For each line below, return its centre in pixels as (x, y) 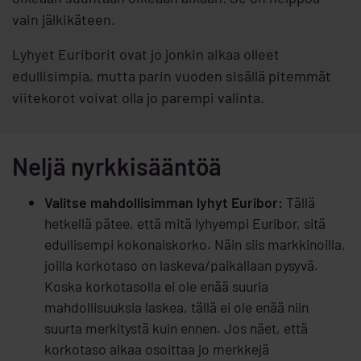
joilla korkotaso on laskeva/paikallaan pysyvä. (181, 266)
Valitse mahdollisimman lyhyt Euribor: (164, 203)
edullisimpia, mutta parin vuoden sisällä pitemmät (172, 76)
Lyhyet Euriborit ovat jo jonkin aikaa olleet (146, 54)
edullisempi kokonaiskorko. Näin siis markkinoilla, (195, 245)
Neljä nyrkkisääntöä (117, 166)
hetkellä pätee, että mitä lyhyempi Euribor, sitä (185, 224)
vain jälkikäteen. (64, 20)
